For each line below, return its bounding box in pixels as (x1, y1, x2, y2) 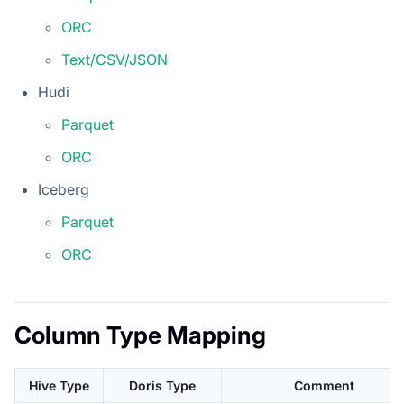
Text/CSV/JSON (61, 50, 168, 69)
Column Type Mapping (14, 320, 266, 349)
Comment (293, 377, 354, 393)
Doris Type (129, 377, 196, 393)
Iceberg (38, 179, 89, 198)
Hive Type (29, 377, 89, 393)
